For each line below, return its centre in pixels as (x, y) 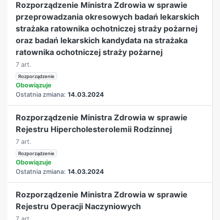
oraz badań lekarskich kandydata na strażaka (102, 40)
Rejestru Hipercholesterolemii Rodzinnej (94, 129)
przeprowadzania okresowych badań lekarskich (108, 16)
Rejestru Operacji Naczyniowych (79, 206)
